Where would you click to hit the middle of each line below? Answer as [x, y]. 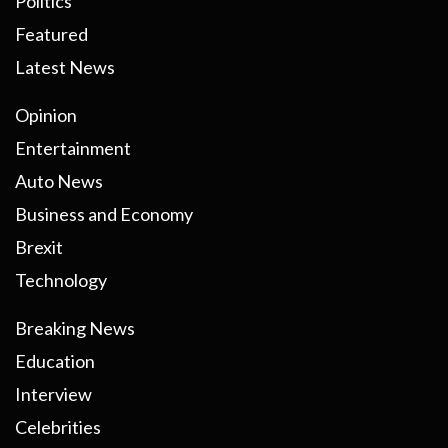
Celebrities [58, 427]
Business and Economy [104, 214]
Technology [61, 280]
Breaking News [75, 328]
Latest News [65, 67]
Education [55, 361]
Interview [53, 394]
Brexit [39, 247]
